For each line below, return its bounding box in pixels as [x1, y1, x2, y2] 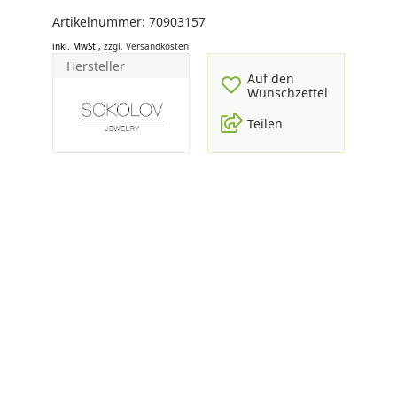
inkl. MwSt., [52, 40, 104, 52]
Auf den [247, 70, 294, 87]
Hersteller [66, 58, 125, 74]
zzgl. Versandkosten [104, 40, 189, 52]
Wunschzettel [247, 84, 328, 101]
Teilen [247, 115, 283, 132]
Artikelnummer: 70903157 [52, 13, 206, 30]
